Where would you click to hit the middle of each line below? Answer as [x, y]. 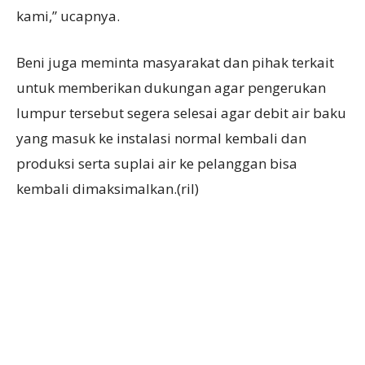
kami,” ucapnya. [68, 16]
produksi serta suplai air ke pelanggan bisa [157, 163]
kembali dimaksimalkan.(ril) [108, 189]
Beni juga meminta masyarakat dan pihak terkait [175, 62]
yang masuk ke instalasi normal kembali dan [161, 138]
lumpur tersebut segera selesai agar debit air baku [181, 113]
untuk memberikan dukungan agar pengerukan [171, 88]
